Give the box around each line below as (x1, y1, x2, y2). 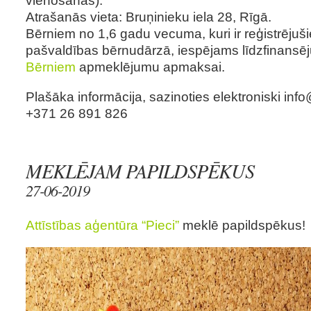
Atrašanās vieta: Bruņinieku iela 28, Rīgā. (26, 8, 271, 24)
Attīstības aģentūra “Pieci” (26, 217, 179, 233)
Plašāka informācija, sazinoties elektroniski (26, 89, 284, 104)
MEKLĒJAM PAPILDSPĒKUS (26, 157, 254, 184)
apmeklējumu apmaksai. (76, 58, 225, 74)
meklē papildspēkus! (179, 217, 309, 233)
